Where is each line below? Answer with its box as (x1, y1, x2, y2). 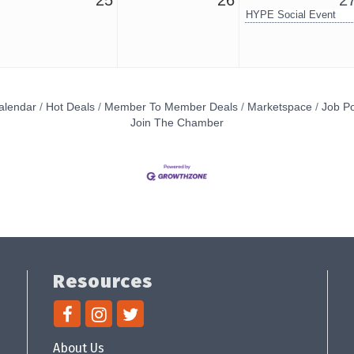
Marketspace (247, 101, 312, 113)
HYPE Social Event (246, 9, 336, 21)
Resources (53, 270, 153, 293)
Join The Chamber (130, 117, 224, 129)
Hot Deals (45, 101, 95, 113)
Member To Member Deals (104, 101, 238, 113)
